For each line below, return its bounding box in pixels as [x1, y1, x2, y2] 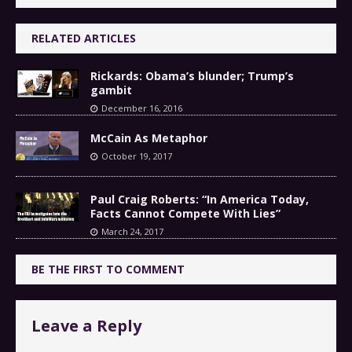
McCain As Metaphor [90, 130, 207, 146]
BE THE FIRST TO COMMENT [31, 262, 185, 277]
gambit [90, 82, 132, 98]
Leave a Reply [31, 315, 141, 337]
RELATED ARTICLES [31, 31, 136, 46]
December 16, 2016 [101, 102, 182, 115]
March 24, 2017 [101, 225, 163, 238]
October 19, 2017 [101, 150, 172, 163]
